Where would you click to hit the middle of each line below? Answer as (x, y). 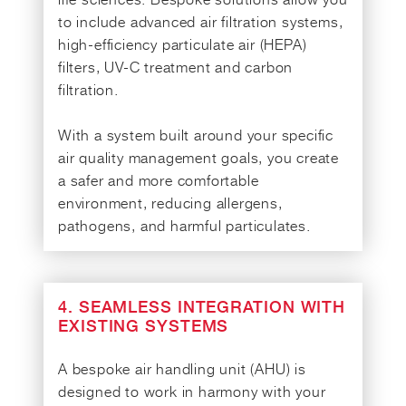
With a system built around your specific (196, 135)
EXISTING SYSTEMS (144, 326)
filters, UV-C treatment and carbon (176, 67)
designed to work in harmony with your (192, 391)
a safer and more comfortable (159, 180)
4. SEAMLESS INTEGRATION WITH (202, 307)
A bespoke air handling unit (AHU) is (182, 368)
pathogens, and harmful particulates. (184, 225)
